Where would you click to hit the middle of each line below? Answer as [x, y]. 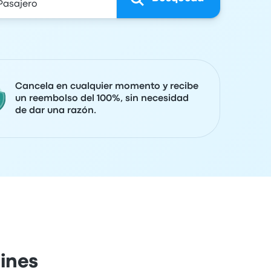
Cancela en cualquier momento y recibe [107, 87]
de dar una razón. [56, 111]
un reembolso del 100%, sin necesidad [102, 99]
